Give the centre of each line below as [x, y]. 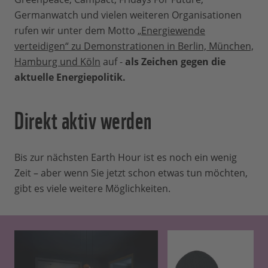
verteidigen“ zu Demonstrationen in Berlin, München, [134, 46]
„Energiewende [171, 30]
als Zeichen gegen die [175, 61]
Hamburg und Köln [57, 61]
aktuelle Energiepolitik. [70, 77]
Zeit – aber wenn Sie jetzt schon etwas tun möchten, [131, 173]
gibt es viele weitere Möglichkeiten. [92, 188]
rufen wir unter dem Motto [76, 30]
